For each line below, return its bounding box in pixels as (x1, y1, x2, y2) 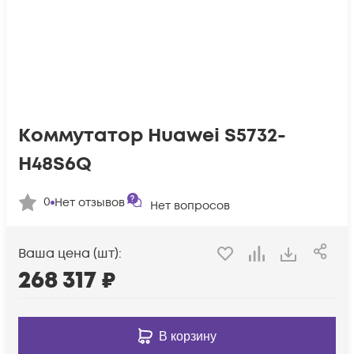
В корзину (158, 329, 217, 343)
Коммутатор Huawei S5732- (18, 122, 286, 149)
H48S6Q (18, 151, 92, 177)
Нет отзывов (55, 194, 125, 210)
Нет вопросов (150, 198, 230, 213)
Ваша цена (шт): (18, 245, 122, 263)
